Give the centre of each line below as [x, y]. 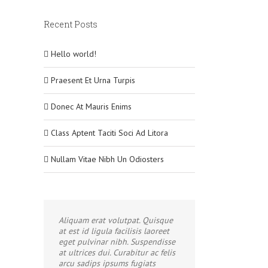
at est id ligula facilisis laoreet [114, 231]
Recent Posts [71, 24]
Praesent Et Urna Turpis [93, 80]
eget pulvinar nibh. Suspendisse [117, 242]
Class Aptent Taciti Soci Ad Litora [109, 133]
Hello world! [74, 54]
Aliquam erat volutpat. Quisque [116, 220]
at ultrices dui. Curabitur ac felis [117, 252]
